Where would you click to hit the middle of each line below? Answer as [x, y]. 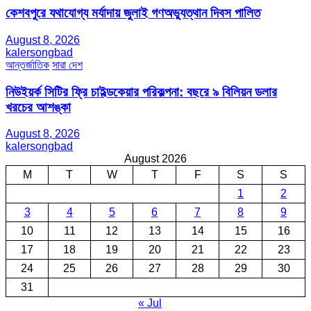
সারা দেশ [67, 65]
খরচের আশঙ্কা [38, 107]
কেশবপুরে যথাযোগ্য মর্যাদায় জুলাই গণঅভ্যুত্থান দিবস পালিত [133, 13]
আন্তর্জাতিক [27, 65]
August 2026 [155, 159]
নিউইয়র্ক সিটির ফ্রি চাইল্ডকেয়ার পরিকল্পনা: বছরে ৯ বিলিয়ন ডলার [141, 92]
